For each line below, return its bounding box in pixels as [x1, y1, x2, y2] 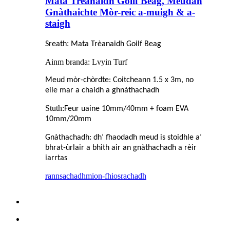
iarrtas [45, 154, 67, 163]
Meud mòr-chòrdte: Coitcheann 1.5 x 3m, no [45, 76, 194, 85]
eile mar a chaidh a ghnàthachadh [45, 86, 159, 95]
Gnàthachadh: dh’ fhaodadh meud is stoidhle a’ [45, 133, 202, 142]
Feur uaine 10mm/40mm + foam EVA [64, 105, 188, 113]
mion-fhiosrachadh [86, 171, 146, 181]
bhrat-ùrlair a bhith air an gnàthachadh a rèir [45, 144, 197, 152]
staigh [45, 18, 70, 29]
